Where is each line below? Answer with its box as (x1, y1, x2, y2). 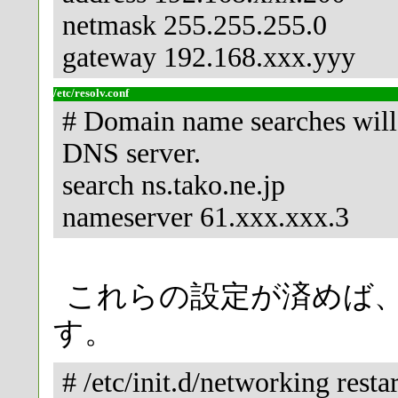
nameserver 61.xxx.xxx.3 (62, 201, 349, 233)
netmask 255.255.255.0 (62, 10, 327, 42)
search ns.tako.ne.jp (62, 169, 285, 201)
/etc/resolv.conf (53, 87, 129, 100)
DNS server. (62, 137, 201, 169)
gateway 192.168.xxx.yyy (62, 42, 355, 74)
